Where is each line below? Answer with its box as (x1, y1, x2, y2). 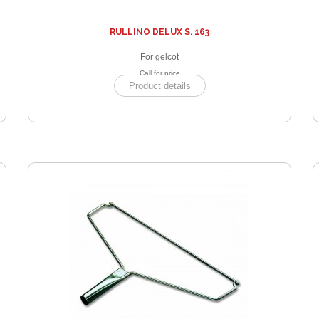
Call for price (139, 68, 180, 77)
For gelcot (140, 51, 179, 62)
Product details (128, 80, 191, 91)
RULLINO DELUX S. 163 (110, 26, 209, 37)
